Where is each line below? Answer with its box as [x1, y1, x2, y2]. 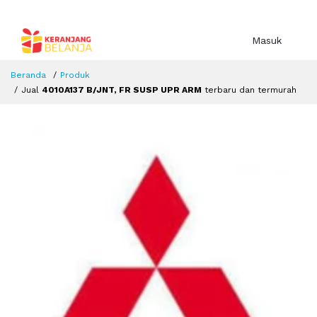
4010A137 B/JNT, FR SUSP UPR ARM [42, 85, 202, 96]
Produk [60, 70, 90, 81]
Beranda [11, 70, 46, 81]
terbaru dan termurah [202, 85, 296, 96]
